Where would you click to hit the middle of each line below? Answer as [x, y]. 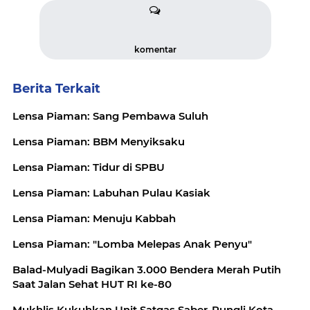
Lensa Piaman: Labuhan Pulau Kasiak [111, 193]
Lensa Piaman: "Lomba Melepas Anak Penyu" [132, 244]
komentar [155, 49]
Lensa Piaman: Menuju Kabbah [94, 218]
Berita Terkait [56, 89]
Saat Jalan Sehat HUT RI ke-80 [92, 284]
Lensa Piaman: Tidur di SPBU [89, 167]
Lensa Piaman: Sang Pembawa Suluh [110, 116]
